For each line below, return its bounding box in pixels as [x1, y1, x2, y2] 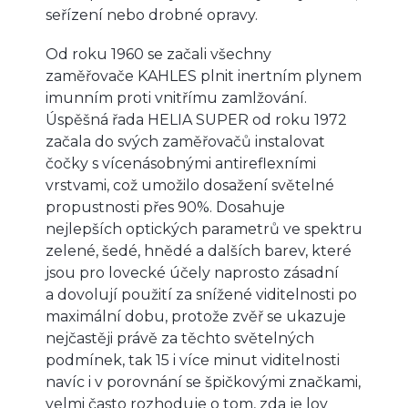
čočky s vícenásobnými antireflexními [46, 154, 316, 172]
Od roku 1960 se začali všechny [46, 45, 271, 63]
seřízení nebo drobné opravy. [46, 5, 258, 24]
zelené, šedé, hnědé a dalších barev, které [46, 241, 352, 260]
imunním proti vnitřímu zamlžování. [46, 88, 307, 107]
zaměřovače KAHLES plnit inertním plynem [46, 66, 362, 85]
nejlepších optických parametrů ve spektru [46, 219, 362, 238]
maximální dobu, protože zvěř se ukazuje [46, 307, 346, 325]
